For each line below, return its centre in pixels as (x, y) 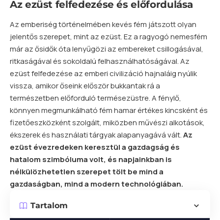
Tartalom (49, 205)
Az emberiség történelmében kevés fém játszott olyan (103, 24)
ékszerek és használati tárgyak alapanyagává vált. (96, 135)
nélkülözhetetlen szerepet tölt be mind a (87, 171)
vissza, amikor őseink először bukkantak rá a (85, 85)
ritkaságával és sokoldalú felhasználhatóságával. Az (100, 61)
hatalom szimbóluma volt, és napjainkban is (91, 159)
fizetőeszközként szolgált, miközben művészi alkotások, (107, 122)
